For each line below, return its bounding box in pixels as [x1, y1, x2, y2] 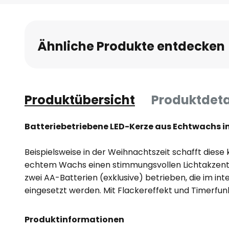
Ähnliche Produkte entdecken [37, 38, 225, 55]
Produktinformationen [25, 214, 124, 225]
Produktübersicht [25, 91, 135, 108]
